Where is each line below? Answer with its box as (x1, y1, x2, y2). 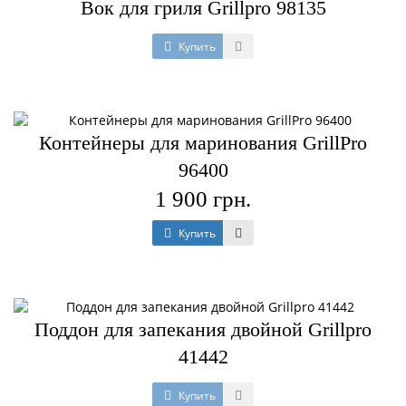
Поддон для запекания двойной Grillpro (34, 318, 372, 341)
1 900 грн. (155, 187, 251, 211)
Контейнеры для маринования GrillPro (39, 131, 367, 154)
